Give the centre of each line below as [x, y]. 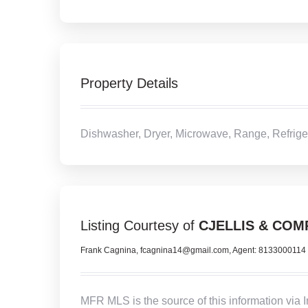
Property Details [129, 83]
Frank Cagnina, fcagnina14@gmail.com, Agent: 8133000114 [193, 250]
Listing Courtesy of [140, 225]
